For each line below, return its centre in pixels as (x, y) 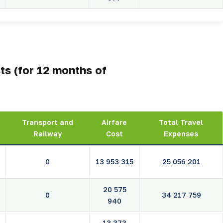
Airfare (114, 122)
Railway (47, 134)
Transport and (47, 122)
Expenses (181, 134)
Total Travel (181, 122)
